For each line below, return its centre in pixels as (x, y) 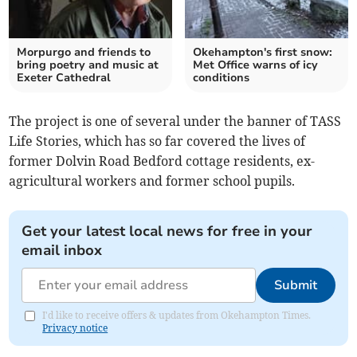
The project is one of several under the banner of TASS (175, 122)
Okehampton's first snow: (263, 53)
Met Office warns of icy (255, 65)
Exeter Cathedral (64, 78)
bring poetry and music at (88, 65)
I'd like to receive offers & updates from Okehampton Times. (177, 316)
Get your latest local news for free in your (167, 231)
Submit (295, 286)
